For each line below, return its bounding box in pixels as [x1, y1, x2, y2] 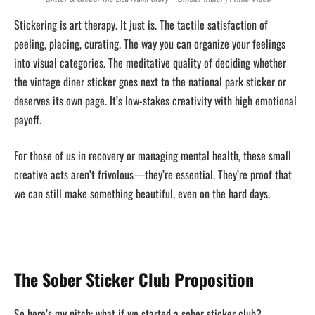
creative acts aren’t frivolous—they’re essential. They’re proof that [14, 166, 292, 184]
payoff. [14, 110, 41, 128]
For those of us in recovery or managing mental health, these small [14, 147, 291, 165]
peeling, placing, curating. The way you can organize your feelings [14, 34, 285, 52]
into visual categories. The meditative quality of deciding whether [14, 53, 286, 71]
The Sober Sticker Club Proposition [14, 266, 254, 292]
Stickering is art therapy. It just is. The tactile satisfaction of [14, 15, 268, 33]
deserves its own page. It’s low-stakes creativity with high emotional [14, 91, 297, 109]
